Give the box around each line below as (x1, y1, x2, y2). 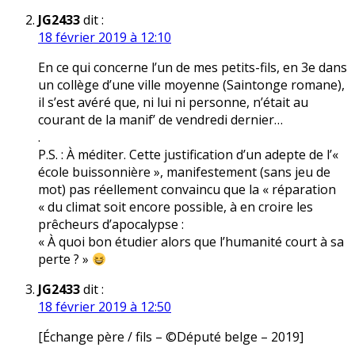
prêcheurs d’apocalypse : (38, 216, 184, 234)
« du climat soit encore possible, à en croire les (38, 198, 313, 216)
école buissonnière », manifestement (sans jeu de (38, 163, 330, 181)
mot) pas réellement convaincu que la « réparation (38, 181, 336, 199)
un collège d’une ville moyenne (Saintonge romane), (38, 76, 345, 94)
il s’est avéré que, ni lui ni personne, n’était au (38, 94, 308, 112)
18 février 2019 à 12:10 (38, 29, 171, 47)
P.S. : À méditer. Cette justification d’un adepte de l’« (38, 146, 338, 164)
